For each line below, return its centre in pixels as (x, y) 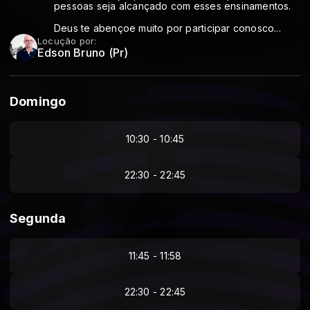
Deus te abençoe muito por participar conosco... (167, 28)
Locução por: (67, 41)
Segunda (38, 218)
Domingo (38, 101)
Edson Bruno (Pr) (83, 53)
